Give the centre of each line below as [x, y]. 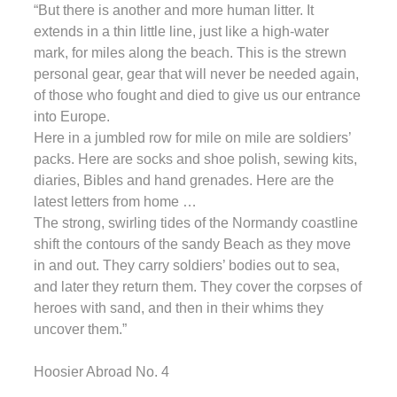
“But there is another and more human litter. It [174, 10]
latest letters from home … [115, 201]
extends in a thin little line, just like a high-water [181, 31]
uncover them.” [80, 329]
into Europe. [72, 116]
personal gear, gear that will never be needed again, [196, 74]
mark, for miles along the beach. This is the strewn [190, 52]
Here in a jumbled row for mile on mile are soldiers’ [192, 137]
